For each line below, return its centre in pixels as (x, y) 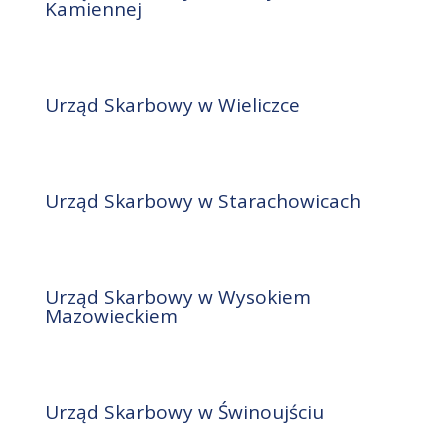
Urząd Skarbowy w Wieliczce (172, 105)
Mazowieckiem (111, 316)
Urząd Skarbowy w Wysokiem (177, 297)
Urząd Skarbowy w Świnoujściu (184, 412)
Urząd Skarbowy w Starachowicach (202, 201)
